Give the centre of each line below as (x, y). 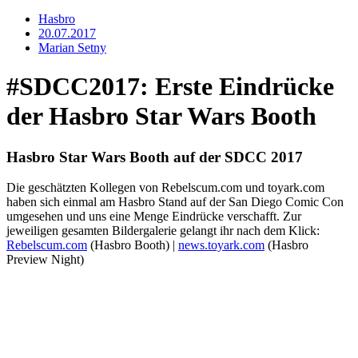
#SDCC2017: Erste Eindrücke (170, 87)
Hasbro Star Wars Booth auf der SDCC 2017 (155, 157)
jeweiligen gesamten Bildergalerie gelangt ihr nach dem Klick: (163, 231)
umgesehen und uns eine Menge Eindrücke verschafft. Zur (154, 217)
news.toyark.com (221, 245)
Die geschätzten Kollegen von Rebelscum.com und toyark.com (165, 188)
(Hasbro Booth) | (133, 245)
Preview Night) (45, 260)
